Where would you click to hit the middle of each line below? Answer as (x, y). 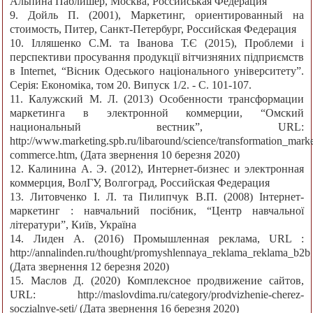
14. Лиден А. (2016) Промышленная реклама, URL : (157, 239)
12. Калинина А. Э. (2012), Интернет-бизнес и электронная (157, 169)
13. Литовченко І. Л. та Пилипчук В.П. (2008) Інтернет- (157, 197)
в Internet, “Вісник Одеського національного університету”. (157, 71)
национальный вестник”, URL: (157, 127)
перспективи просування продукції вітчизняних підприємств (157, 57)
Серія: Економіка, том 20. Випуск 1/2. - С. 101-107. (131, 85)
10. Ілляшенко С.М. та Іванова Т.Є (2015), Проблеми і (157, 43)
